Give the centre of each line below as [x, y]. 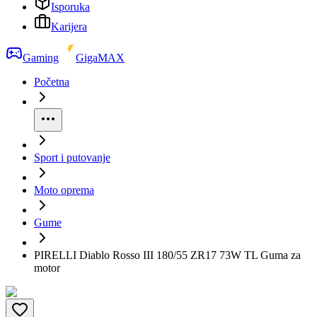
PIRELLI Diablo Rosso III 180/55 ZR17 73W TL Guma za [167, 255]
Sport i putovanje [72, 157]
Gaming [41, 58]
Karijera [69, 27]
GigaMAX [100, 58]
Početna [52, 82]
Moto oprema [64, 190]
